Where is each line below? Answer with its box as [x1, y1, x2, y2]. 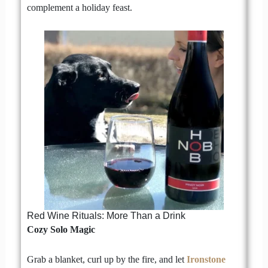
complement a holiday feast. [26, 2, 132, 13]
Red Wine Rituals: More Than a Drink [26, 210, 185, 221]
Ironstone [186, 254, 226, 265]
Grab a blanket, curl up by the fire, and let [26, 254, 187, 265]
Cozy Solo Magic [26, 224, 95, 234]
